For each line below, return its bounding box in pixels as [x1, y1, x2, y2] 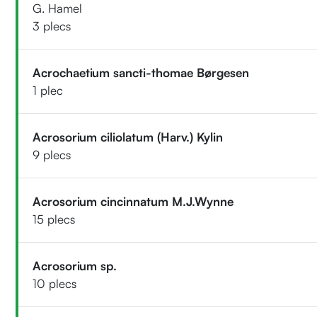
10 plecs [33, 275, 77, 291]
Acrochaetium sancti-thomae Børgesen [33, 64, 250, 80]
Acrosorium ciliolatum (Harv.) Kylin [33, 129, 224, 144]
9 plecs [33, 146, 71, 162]
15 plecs [33, 211, 76, 226]
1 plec [33, 82, 64, 98]
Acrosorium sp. [33, 258, 117, 273]
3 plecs [33, 18, 71, 33]
